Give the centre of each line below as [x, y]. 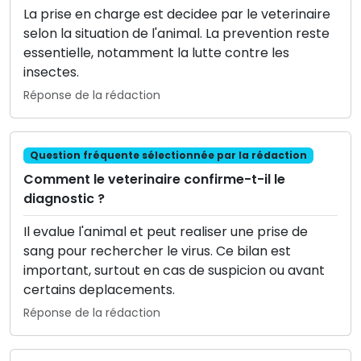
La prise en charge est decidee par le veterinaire [177, 15]
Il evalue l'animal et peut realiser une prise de [166, 232]
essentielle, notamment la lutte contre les [156, 53]
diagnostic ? [64, 199]
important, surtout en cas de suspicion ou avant [174, 271]
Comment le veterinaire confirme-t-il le [154, 180]
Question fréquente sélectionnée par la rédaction [168, 156]
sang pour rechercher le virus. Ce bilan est [157, 251]
